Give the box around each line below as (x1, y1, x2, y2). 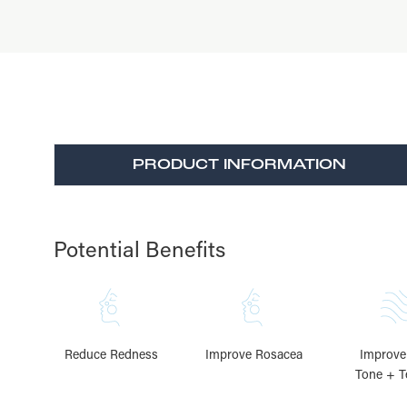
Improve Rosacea (205, 345, 303, 362)
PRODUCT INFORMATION (132, 155, 346, 174)
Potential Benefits (54, 234, 225, 263)
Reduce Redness (65, 345, 158, 362)
